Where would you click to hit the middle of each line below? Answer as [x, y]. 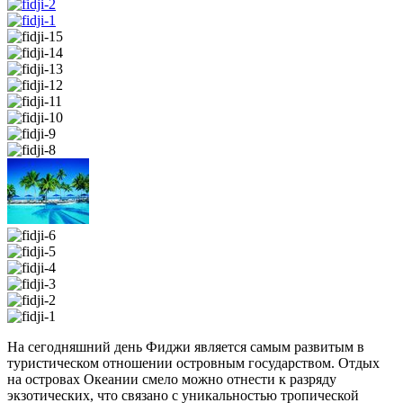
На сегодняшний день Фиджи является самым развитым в [186, 346]
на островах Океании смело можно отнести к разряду [172, 379]
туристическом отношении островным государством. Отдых [193, 363]
